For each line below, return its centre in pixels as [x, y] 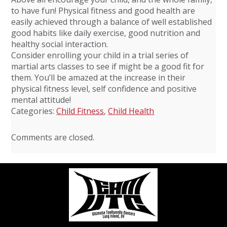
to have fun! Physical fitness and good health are [103, 10]
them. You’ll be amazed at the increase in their [99, 77]
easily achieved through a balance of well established [112, 22]
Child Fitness [80, 111]
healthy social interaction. [60, 44]
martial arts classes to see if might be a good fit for [108, 66]
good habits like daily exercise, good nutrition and [106, 33]
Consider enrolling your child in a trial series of [100, 55]
